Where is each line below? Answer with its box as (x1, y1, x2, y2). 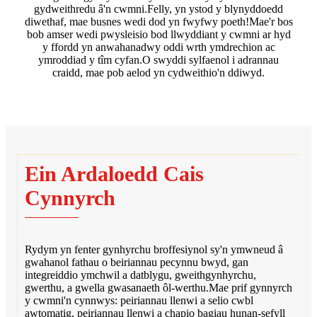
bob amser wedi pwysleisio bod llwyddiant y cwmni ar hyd (26, 28, 291, 40)
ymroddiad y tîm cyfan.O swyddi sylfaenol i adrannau (38, 53, 279, 66)
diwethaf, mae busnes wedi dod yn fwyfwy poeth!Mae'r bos (24, 15, 293, 28)
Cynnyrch (25, 185, 115, 209)
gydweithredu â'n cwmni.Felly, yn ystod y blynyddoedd (34, 2, 283, 15)
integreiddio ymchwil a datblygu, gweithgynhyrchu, (25, 268, 256, 281)
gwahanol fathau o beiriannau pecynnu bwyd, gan (25, 255, 248, 268)
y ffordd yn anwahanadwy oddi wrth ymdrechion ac (42, 40, 275, 53)
